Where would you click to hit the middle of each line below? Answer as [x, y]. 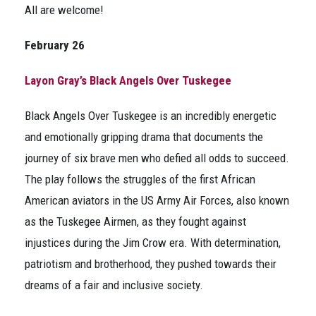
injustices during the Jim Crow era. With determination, [153, 243]
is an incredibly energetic [217, 116]
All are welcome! [64, 10]
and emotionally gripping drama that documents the [144, 137]
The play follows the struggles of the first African [140, 179]
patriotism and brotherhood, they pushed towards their [151, 264]
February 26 [55, 45]
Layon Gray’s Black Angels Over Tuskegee [128, 80]
